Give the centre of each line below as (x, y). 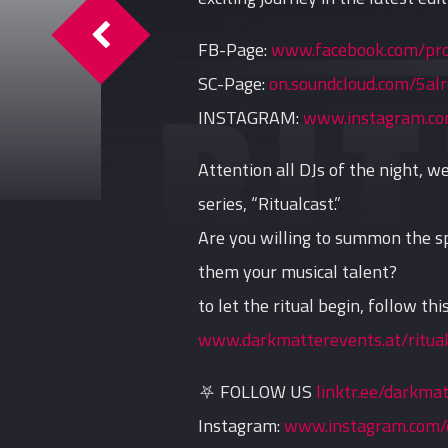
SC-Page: (234, 84)
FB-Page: (235, 50)
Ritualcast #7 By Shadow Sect (214, 34)
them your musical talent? (298, 272)
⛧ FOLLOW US (257, 392)
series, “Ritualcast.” (270, 204)
